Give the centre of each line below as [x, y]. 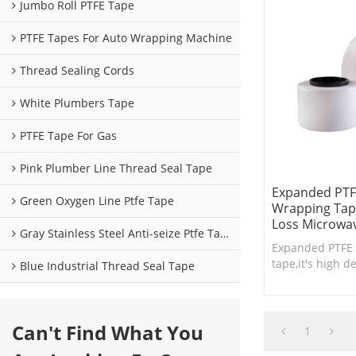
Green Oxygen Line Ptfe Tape [97, 201]
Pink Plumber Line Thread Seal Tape [116, 168]
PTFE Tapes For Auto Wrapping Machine [126, 38]
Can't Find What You [108, 333]
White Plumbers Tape [77, 103]
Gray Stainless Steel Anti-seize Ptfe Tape [120, 234]
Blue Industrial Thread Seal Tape [107, 266]
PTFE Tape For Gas [68, 136]
